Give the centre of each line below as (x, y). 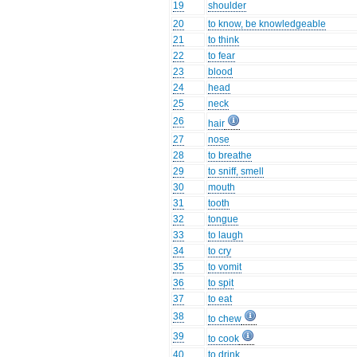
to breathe (230, 156)
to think (224, 40)
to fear (222, 56)
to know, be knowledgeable (267, 24)
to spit (221, 283)
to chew (225, 319)
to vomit (225, 267)
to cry (220, 251)
